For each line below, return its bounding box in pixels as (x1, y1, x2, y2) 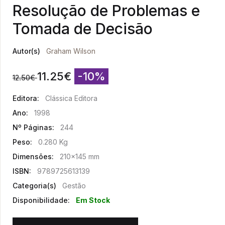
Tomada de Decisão (13, 20, 153, 38)
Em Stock (76, 196, 110, 205)
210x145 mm (60, 152, 99, 161)
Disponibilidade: (13, 196, 70, 205)
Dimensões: (13, 152, 54, 161)
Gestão (62, 181, 86, 190)
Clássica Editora (45, 94, 97, 103)
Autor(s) (13, 47, 40, 56)
